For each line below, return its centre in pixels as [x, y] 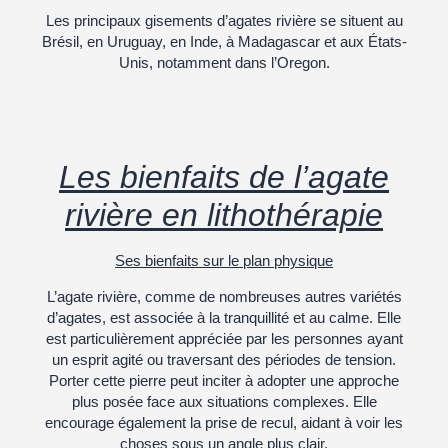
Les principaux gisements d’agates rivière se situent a [220, 20]
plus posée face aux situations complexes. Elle [224, 401]
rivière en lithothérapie [224, 215]
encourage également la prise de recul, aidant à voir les [224, 422]
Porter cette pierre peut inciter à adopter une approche [224, 380]
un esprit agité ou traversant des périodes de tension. [224, 359]
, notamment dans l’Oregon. [239, 62]
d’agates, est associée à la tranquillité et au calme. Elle [224, 317]
